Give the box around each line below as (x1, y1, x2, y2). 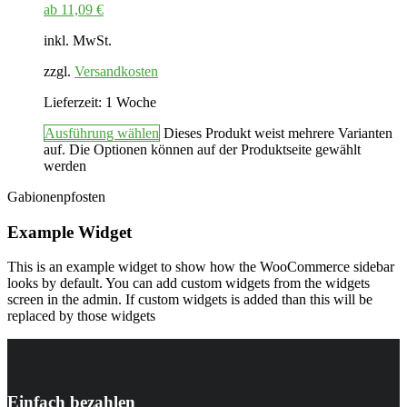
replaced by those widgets (7, 308, 155, 324)
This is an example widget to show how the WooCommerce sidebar (7, 259, 394, 275)
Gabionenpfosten (7, 188, 105, 204)
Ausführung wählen (45, 124, 159, 141)
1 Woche (105, 94, 156, 110)
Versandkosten (74, 63, 158, 79)
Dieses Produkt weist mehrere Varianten (164, 124, 392, 141)
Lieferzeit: (44, 94, 105, 110)
